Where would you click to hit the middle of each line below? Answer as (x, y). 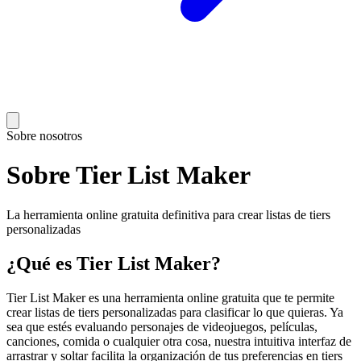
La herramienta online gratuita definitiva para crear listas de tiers (168, 214)
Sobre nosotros (44, 136)
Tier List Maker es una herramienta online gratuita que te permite (170, 297)
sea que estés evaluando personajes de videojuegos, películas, (162, 326)
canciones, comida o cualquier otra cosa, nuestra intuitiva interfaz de (179, 341)
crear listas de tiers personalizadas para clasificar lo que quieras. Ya (175, 312)
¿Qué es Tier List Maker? (114, 263)
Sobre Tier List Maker (129, 175)
